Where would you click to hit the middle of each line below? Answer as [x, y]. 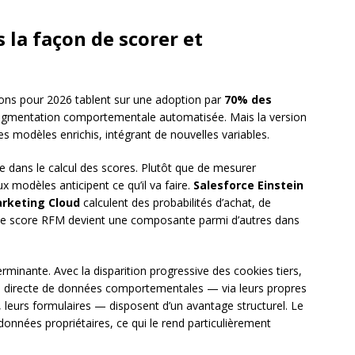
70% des [248, 100]
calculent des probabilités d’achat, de [176, 203]
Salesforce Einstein [248, 185]
